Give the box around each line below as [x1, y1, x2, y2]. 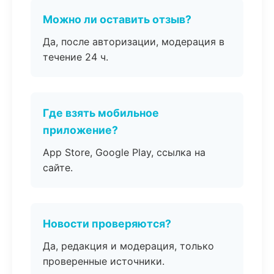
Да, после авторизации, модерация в [43, 35, 224, 48]
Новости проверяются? [43, 217, 171, 230]
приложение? [43, 124, 118, 136]
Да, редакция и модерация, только [43, 240, 214, 252]
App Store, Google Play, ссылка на [43, 146, 206, 158]
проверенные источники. [43, 255, 165, 267]
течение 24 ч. [43, 51, 108, 63]
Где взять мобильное [43, 106, 159, 119]
